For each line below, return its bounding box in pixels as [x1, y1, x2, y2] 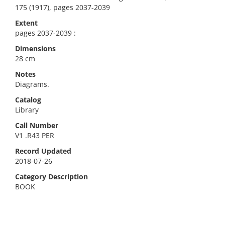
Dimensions [15, 44, 56, 53]
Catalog [15, 95, 41, 104]
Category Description [15, 172, 88, 181]
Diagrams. [15, 79, 49, 89]
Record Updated [15, 146, 71, 156]
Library [15, 105, 39, 115]
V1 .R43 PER [15, 131, 54, 140]
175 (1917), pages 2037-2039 [15, 3, 110, 12]
